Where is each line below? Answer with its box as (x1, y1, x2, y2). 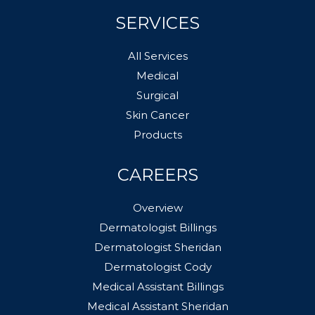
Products (133, 127, 182, 141)
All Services (127, 49, 188, 63)
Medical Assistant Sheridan (86, 299, 229, 313)
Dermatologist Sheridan (94, 240, 221, 254)
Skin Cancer (126, 108, 189, 122)
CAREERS (117, 164, 198, 185)
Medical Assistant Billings (91, 279, 224, 293)
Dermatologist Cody (103, 259, 212, 274)
